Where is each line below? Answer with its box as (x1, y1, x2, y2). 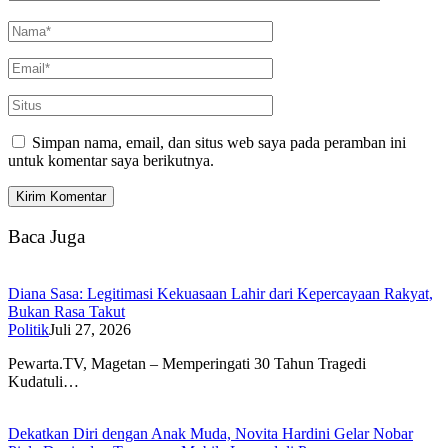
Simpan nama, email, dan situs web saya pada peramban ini (32, 134, 406, 152)
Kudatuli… (8, 372, 79, 390)
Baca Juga (8, 225, 85, 247)
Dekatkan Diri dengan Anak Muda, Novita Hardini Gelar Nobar (8, 424, 413, 442)
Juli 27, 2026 (49, 320, 131, 338)
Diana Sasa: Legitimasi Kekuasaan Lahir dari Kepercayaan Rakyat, (8, 284, 433, 302)
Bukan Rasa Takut (8, 302, 125, 320)
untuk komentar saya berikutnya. (8, 152, 214, 170)
